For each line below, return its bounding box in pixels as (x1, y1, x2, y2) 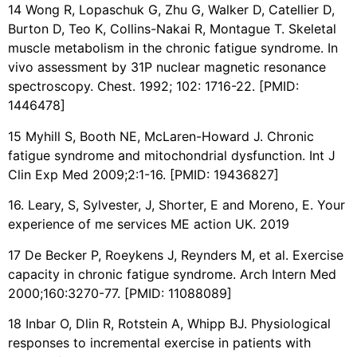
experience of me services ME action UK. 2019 (8, 216, 289, 233)
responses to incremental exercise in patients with (8, 335, 311, 351)
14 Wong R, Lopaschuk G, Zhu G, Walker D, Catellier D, (8, 2, 335, 18)
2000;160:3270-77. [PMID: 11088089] (8, 284, 232, 301)
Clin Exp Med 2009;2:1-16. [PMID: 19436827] (8, 166, 279, 182)
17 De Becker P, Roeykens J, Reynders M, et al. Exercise (8, 246, 343, 263)
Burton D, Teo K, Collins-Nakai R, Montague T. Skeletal (8, 21, 336, 37)
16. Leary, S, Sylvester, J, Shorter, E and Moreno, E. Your (8, 197, 345, 214)
